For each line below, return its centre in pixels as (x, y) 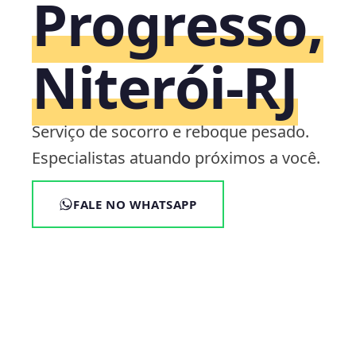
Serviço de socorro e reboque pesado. (170, 131)
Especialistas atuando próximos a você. (176, 157)
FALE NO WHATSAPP (135, 204)
